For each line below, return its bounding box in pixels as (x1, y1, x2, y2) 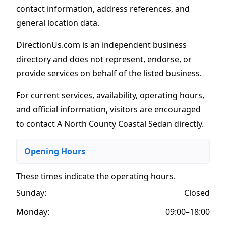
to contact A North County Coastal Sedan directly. (16, 118, 204, 129)
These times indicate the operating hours (16, 170, 174, 182)
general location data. (16, 17, 99, 28)
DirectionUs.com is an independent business (16, 39, 187, 50)
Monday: (16, 206, 49, 217)
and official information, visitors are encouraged (16, 103, 201, 115)
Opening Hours (24, 145, 85, 157)
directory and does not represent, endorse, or (16, 53, 192, 65)
